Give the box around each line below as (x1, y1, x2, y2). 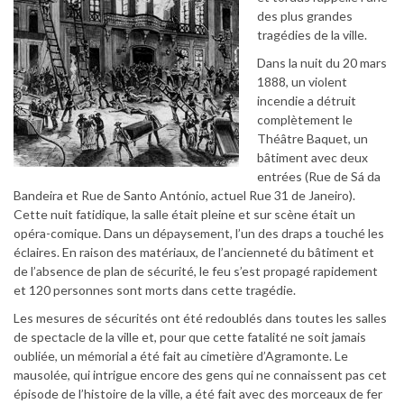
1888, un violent (257, 73, 347, 89)
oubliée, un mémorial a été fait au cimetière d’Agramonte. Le (14, 347, 348, 363)
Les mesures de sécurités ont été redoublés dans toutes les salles (14, 309, 387, 326)
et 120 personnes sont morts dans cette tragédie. (14, 281, 296, 298)
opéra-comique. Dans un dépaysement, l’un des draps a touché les (14, 225, 384, 241)
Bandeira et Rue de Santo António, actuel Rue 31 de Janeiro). (14, 187, 355, 203)
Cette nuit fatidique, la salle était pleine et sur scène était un (14, 206, 355, 222)
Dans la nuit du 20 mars (257, 54, 387, 70)
